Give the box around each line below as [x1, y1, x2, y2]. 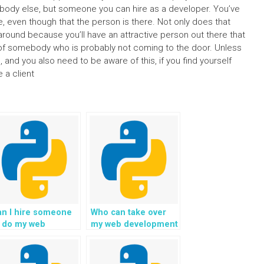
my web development [91, 219, 178, 229]
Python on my [91, 243, 147, 253]
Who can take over [91, 207, 166, 217]
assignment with [91, 231, 158, 241]
